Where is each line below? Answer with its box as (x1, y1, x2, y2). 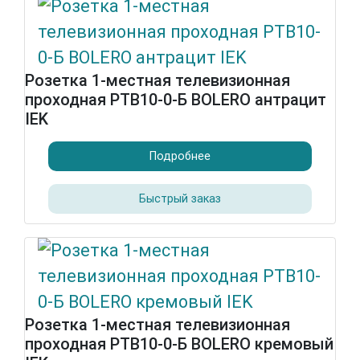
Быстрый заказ (139, 191, 221, 206)
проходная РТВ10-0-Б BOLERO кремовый (25, 334, 333, 354)
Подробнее (149, 149, 211, 163)
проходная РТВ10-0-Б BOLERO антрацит (25, 90, 326, 109)
